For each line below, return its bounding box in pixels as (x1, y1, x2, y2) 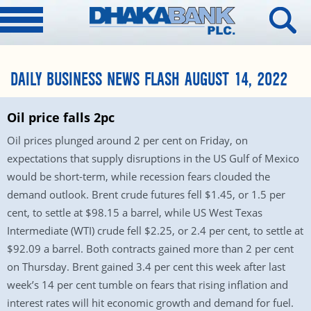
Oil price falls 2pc (7, 109, 115, 126)
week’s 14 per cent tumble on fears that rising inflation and (7, 278, 288, 292)
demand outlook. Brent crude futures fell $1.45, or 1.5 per (7, 187, 285, 201)
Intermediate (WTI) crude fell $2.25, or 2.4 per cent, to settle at (7, 224, 303, 237)
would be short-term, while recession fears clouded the (7, 169, 270, 183)
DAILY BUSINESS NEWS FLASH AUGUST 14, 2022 (10, 69, 287, 91)
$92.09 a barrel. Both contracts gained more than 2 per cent (7, 242, 294, 255)
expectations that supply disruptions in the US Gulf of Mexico (7, 151, 299, 165)
